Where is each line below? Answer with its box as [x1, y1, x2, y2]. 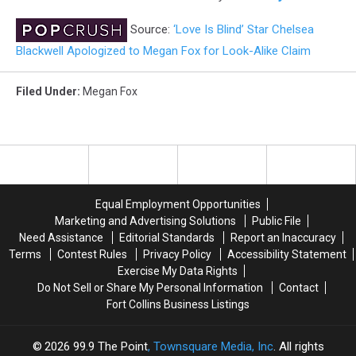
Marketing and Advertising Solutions [54, 215, 236, 227]
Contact [278, 281, 319, 294]
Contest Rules [57, 248, 127, 261]
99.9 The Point [72, 339, 148, 354]
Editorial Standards [119, 231, 215, 244]
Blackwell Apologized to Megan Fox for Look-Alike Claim [16, 44, 311, 58]
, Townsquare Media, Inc [147, 339, 273, 354]
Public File [251, 215, 301, 227]
